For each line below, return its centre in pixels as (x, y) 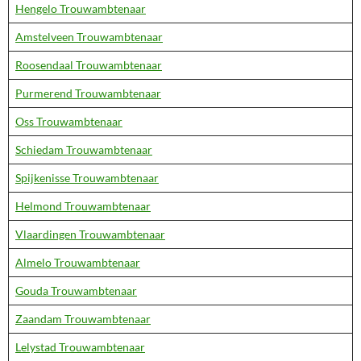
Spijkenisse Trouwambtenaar (87, 178)
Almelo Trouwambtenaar (78, 262)
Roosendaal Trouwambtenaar (89, 65)
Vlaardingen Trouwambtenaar (90, 234)
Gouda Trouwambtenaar (76, 290)
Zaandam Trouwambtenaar (83, 319)
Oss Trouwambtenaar (69, 121)
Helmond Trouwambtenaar (83, 206)
